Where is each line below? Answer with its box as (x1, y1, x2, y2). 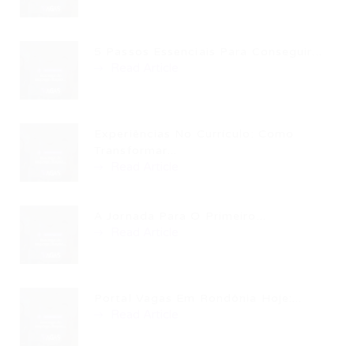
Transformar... (94, 144, 178, 157)
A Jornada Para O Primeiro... (94, 209, 266, 223)
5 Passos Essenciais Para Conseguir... (94, 45, 322, 58)
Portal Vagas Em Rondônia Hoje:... (94, 292, 303, 305)
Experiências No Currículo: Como (94, 127, 295, 141)
